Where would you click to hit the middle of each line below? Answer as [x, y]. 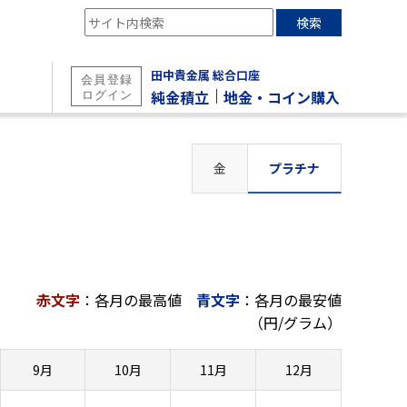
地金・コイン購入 [282, 98]
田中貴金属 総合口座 [206, 75]
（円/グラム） [295, 323]
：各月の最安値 [291, 300]
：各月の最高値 [131, 300]
